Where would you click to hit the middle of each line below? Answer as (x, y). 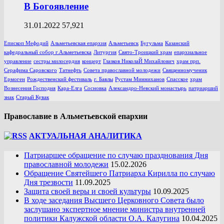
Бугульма (152, 43)
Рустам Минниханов (140, 79)
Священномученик (185, 70)
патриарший (203, 88)
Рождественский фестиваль (59, 79)
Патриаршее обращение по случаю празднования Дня (116, 155)
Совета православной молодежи (122, 70)
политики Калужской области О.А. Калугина (102, 218)
